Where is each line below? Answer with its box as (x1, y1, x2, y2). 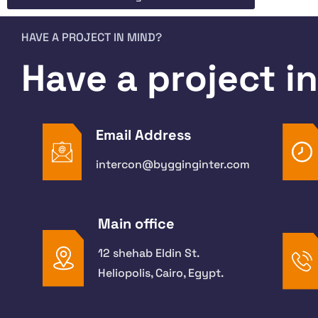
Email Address (96, 125, 191, 144)
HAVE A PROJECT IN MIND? (21, 30, 162, 45)
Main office (98, 214, 175, 233)
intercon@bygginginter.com (96, 156, 250, 172)
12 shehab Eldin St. (98, 246, 199, 261)
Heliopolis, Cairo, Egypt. (98, 265, 224, 280)
